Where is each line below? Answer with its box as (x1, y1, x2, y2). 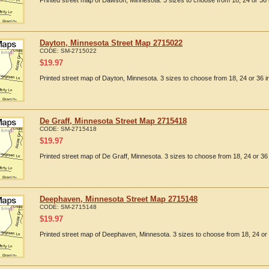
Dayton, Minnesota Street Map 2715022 (40, 38, 183, 47)
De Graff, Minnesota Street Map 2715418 (40, 116, 187, 125)
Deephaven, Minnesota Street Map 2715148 (40, 195, 198, 204)
